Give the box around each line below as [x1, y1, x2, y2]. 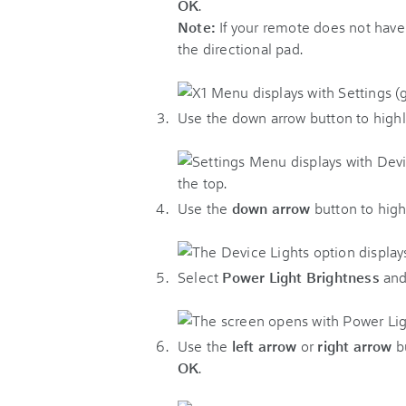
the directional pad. [178, 39, 303, 58]
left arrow [227, 336, 301, 355]
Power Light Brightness [222, 267, 380, 286]
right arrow [314, 336, 392, 355]
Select [178, 267, 223, 286]
